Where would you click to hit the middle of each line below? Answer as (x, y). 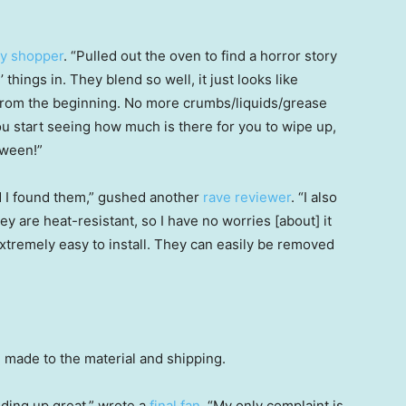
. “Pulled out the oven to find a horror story (200, 55)
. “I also (314, 197)
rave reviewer (247, 197)
